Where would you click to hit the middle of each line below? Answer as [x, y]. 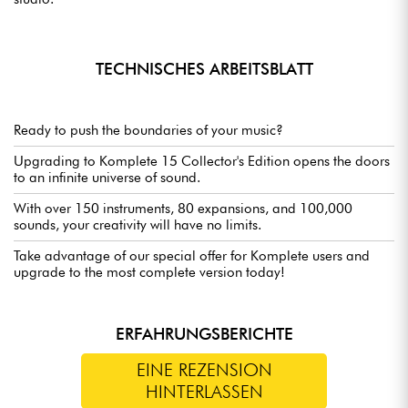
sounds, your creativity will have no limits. [138, 225]
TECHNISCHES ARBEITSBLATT [204, 69]
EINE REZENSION [204, 370]
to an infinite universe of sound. [107, 178]
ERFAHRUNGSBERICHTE [204, 334]
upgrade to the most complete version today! [149, 273]
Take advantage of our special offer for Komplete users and [192, 256]
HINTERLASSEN [204, 392]
